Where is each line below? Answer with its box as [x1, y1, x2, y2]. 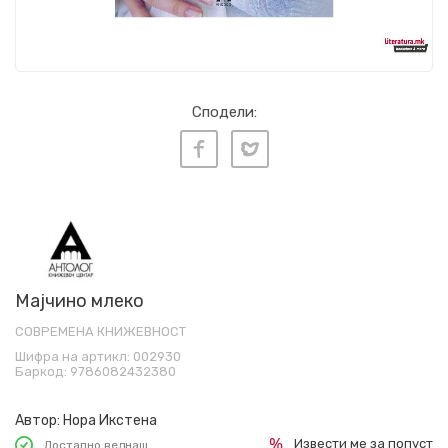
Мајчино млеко [15, 290, 144, 313]
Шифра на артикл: [15, 349, 133, 365]
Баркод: [15, 364, 70, 380]
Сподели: [191, 103, 257, 121]
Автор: [15, 412, 60, 430]
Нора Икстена [63, 412, 157, 430]
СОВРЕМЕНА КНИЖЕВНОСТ [15, 324, 186, 340]
